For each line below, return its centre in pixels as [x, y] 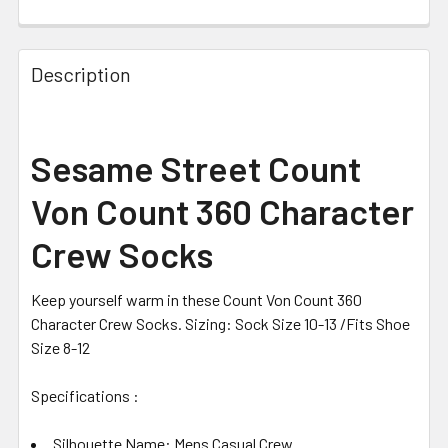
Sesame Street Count [196, 167]
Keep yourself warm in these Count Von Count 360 [196, 299]
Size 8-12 [60, 347]
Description [81, 73]
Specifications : [85, 395]
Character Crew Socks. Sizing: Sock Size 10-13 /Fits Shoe [220, 323]
